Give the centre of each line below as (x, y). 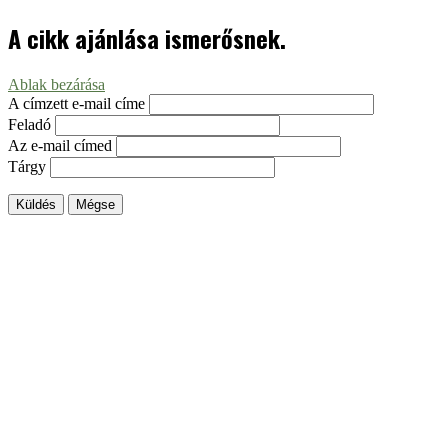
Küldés (36, 204)
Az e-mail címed (60, 145)
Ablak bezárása (56, 84)
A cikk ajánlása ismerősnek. (147, 37)
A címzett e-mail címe (76, 103)
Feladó (29, 124)
